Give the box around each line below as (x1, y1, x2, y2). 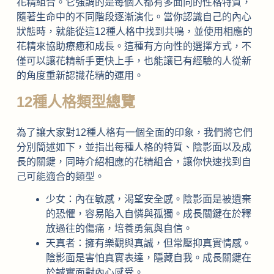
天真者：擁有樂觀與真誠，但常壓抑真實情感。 (45, 237, 251, 248)
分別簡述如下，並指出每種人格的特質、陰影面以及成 (16, 141, 251, 152)
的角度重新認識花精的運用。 (16, 70, 144, 81)
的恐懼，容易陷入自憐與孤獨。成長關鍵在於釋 (45, 208, 251, 219)
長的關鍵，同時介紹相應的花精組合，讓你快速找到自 (16, 156, 251, 167)
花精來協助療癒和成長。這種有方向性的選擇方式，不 (16, 40, 251, 51)
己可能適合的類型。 (16, 171, 105, 182)
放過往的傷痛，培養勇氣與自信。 (45, 223, 193, 234)
